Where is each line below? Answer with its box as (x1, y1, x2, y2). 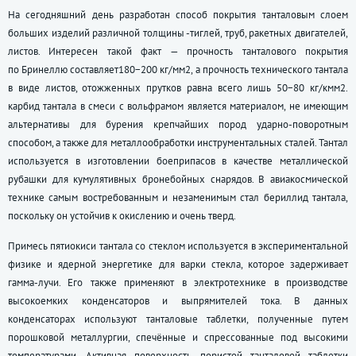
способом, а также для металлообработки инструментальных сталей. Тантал (8, 136, 348, 150)
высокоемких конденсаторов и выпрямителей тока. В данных (8, 294, 348, 308)
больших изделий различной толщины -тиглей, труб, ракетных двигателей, (8, 26, 348, 41)
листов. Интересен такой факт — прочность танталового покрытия (8, 44, 348, 59)
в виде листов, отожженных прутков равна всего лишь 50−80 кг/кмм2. (8, 81, 348, 95)
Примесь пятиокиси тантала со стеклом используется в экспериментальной (8, 239, 348, 253)
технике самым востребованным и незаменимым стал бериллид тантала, (8, 191, 348, 205)
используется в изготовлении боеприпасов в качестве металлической (8, 154, 348, 168)
